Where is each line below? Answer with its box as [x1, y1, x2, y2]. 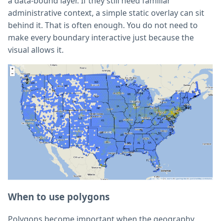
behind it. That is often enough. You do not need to [8, 20, 198, 31]
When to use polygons [8, 190, 110, 203]
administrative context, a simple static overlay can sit [8, 7, 204, 19]
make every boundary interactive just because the [8, 32, 194, 43]
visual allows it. [8, 44, 64, 56]
